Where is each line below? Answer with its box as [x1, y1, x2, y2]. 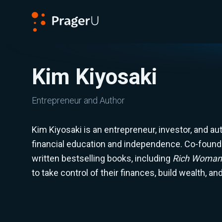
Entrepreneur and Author [32, 95, 125, 106]
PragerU [31, 32, 59, 42]
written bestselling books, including [32, 153, 172, 164]
